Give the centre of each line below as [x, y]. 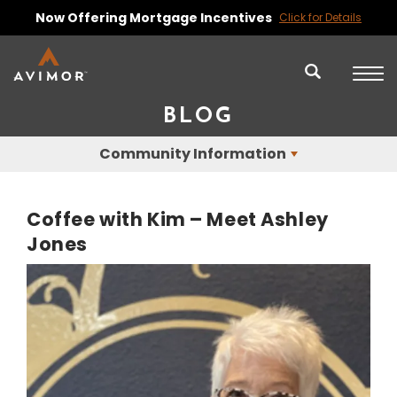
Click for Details [320, 17]
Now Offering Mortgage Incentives [154, 18]
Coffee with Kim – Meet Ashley [178, 219]
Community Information [193, 154]
